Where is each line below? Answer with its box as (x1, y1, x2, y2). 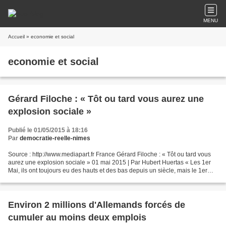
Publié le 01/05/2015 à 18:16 (8, 127, 88, 134)
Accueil (8, 34, 25, 39)
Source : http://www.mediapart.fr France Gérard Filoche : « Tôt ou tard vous (8, 151, 211, 158)
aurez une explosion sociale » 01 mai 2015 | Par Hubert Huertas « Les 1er (8, 159, 211, 166)
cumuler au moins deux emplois (8, 212, 146, 222)
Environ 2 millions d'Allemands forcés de (8, 200, 185, 210)
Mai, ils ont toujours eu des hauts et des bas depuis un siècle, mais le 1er (8, 167, 207, 174)
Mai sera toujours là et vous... (8, 175, 88, 182)
